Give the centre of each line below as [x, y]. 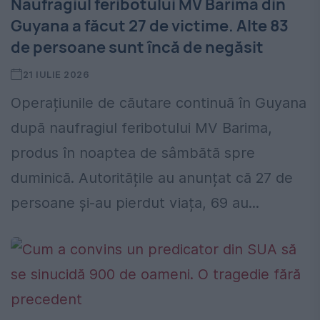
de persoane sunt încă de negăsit [137, 47]
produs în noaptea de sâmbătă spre [133, 153]
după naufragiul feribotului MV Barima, [141, 128]
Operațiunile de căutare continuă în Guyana [159, 103]
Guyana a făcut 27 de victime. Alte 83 [150, 26]
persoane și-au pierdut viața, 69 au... [135, 203]
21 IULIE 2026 [56, 75]
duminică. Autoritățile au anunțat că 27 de [152, 178]
